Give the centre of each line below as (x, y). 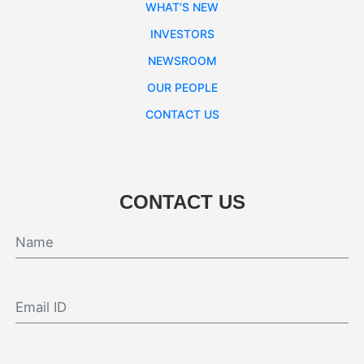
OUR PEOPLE (182, 87)
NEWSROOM (182, 60)
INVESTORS (182, 33)
